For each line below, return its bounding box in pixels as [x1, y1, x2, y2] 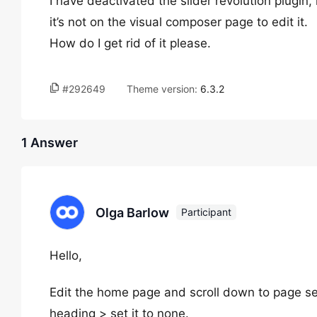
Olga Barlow [96, 204, 169, 220]
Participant [181, 206, 231, 218]
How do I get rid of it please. [50, 36, 211, 50]
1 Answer [21, 135, 78, 150]
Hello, [50, 248, 82, 263]
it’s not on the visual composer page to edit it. [50, 15, 308, 29]
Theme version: [127, 83, 200, 95]
